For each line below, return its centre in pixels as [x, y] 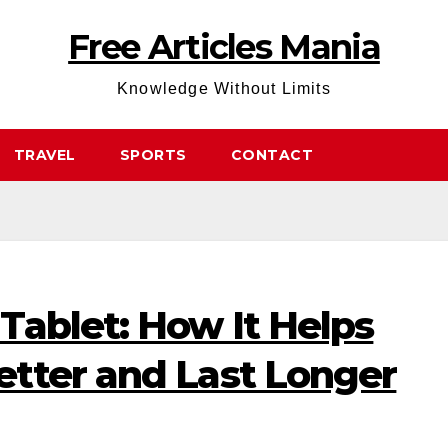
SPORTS [153, 155]
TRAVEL [44, 155]
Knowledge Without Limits [224, 88]
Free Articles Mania [224, 47]
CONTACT [271, 155]
